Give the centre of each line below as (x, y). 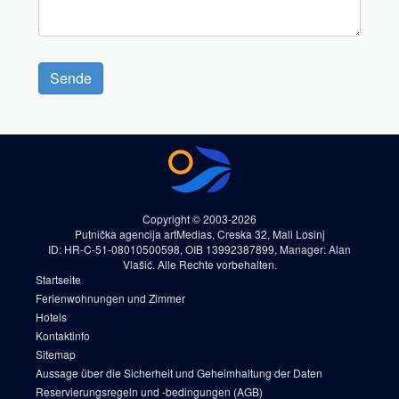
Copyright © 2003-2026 (199, 218)
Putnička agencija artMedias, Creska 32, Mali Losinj (199, 233)
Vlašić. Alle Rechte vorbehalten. (199, 264)
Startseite (58, 279)
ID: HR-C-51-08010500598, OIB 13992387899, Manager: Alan (199, 248)
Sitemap (56, 354)
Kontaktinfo (63, 335)
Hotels (51, 316)
